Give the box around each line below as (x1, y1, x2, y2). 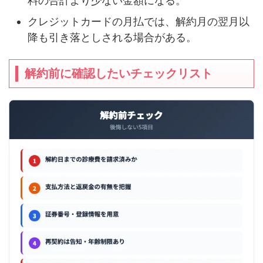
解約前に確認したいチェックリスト (25, 66, 213, 81)
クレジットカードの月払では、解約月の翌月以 (28, 15, 249, 28)
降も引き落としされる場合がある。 (28, 31, 197, 43)
